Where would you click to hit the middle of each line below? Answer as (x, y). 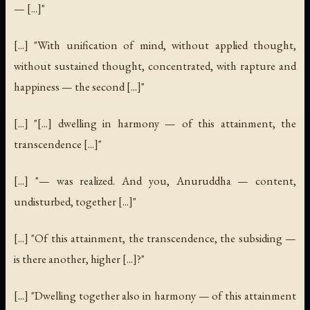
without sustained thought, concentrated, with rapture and (155, 65)
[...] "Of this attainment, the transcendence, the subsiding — (155, 238)
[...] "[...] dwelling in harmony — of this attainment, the (155, 123)
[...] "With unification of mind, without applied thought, (155, 45)
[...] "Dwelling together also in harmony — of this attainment (155, 296)
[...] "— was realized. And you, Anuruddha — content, (155, 180)
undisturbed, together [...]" (75, 201)
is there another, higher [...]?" (79, 259)
